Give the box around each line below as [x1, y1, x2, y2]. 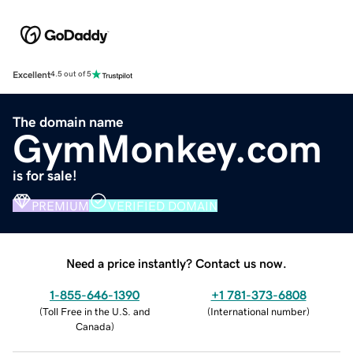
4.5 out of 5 [50, 70, 91, 79]
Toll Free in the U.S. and [42, 306, 150, 317]
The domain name [13, 114, 124, 129]
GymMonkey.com [13, 128, 322, 169]
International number [210, 306, 307, 317]
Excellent [13, 69, 50, 80]
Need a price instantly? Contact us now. [66, 256, 287, 269]
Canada [75, 321, 111, 332]
